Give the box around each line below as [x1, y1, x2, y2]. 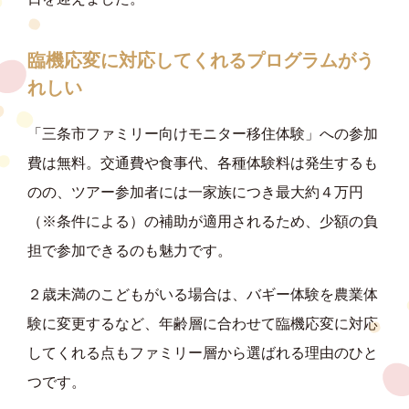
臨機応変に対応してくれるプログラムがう [27, 49, 374, 70]
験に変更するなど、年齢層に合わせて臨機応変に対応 [27, 315, 378, 331]
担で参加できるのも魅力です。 [27, 242, 232, 258]
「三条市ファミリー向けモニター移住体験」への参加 [27, 125, 378, 142]
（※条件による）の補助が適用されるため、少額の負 [27, 213, 378, 229]
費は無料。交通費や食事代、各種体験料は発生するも [27, 154, 378, 171]
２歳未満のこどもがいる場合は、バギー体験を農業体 [27, 286, 378, 302]
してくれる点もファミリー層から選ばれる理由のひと [27, 344, 378, 361]
